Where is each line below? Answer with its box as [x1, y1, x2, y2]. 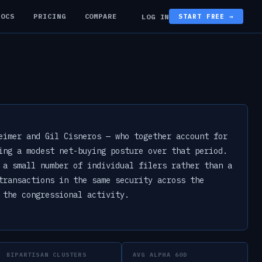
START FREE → [178, 12, 234, 20]
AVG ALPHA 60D [133, 251, 188, 258]
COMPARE [84, 11, 118, 20]
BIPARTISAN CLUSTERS [6, 251, 87, 258]
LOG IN [141, 12, 170, 21]
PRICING [33, 11, 66, 20]
